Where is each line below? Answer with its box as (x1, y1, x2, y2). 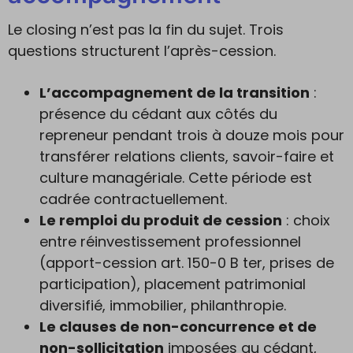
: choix (282, 210, 330, 230)
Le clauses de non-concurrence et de (39, 317, 317, 336)
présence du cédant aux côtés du (39, 104, 277, 124)
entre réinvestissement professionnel (39, 232, 301, 251)
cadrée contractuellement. (39, 189, 227, 209)
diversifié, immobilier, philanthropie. (39, 295, 286, 315)
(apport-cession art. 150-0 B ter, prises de (39, 253, 334, 273)
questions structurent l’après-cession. (8, 41, 276, 61)
